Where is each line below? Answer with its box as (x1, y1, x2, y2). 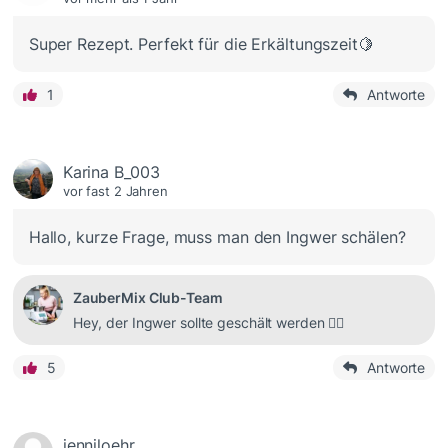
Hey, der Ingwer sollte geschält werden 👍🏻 (72, 314, 345, 332)
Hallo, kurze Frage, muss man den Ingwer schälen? (28, 227, 406, 248)
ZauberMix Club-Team (72, 289, 223, 307)
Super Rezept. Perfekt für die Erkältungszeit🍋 (28, 34, 374, 55)
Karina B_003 (62, 162, 160, 183)
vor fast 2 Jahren (62, 183, 168, 200)
